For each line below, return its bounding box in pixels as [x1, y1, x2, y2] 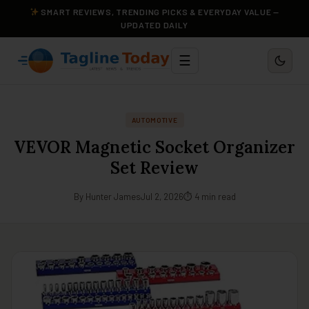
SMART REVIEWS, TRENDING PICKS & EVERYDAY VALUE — [39, 7, 279, 17]
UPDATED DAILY [120, 20, 189, 30]
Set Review [110, 157, 199, 179]
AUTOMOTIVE [131, 116, 178, 124]
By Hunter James [73, 191, 141, 202]
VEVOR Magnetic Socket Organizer [14, 137, 295, 158]
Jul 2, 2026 [140, 191, 183, 202]
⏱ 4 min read [183, 191, 236, 202]
